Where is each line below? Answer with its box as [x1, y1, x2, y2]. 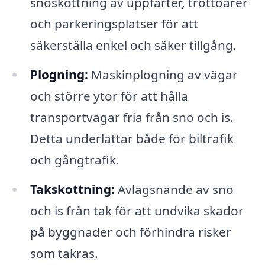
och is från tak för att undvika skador [30, 202, 244, 219]
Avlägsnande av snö [114, 180, 234, 198]
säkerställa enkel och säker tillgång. [30, 37, 237, 54]
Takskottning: [30, 180, 115, 198]
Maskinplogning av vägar [88, 66, 238, 83]
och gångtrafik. [30, 151, 119, 169]
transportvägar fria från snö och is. [30, 109, 234, 126]
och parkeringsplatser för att [30, 15, 198, 33]
